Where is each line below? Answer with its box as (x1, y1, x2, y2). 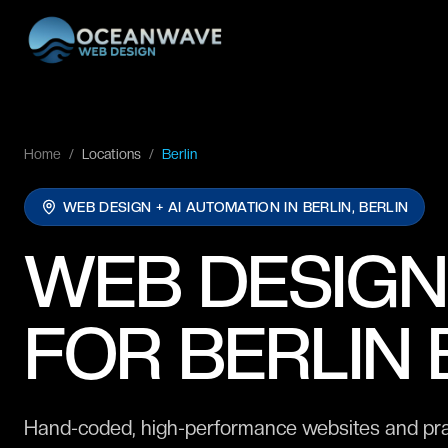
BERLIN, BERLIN (302, 199, 409, 215)
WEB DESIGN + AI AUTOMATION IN (63, 199, 303, 215)
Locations (82, 146, 141, 162)
